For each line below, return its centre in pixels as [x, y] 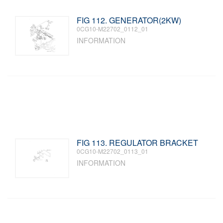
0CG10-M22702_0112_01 [113, 29]
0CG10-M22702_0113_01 [113, 151]
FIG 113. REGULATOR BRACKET [138, 143]
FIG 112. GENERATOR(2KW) [129, 20]
